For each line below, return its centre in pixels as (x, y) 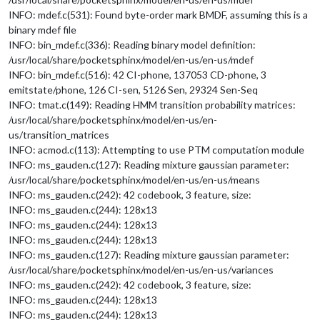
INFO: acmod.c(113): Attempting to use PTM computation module (156, 149)
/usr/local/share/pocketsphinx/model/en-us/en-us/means (134, 179)
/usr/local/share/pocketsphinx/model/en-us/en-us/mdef (131, 59)
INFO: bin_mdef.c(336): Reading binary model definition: (132, 44)
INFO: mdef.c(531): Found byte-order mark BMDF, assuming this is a (158, 14)
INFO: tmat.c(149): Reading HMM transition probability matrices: (152, 104)
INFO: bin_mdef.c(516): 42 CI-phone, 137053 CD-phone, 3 (137, 74)
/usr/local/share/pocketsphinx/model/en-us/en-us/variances (141, 269)
